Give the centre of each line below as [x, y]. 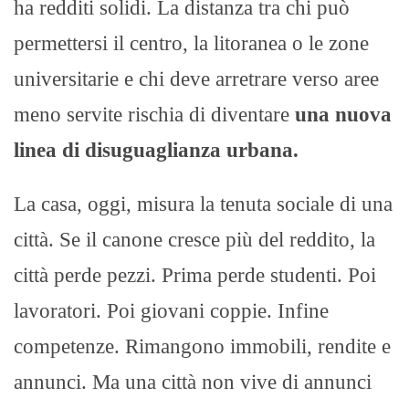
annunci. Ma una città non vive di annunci [193, 382]
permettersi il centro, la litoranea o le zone [191, 43]
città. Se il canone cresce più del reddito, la [194, 239]
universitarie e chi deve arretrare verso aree [196, 79]
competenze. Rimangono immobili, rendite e [202, 346]
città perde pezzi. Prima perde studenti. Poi [195, 275]
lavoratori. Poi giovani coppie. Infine [171, 310]
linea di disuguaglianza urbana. [156, 150]
